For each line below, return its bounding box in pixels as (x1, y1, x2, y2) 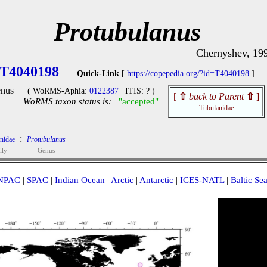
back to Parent (189, 91, 244, 101)
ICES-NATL (179, 175, 224, 185)
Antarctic (139, 175, 173, 185)
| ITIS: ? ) (118, 86, 155, 95)
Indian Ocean (54, 175, 105, 185)
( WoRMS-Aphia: (27, 86, 89, 95)
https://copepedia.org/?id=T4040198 (127, 69, 249, 78)
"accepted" (119, 97, 159, 106)
